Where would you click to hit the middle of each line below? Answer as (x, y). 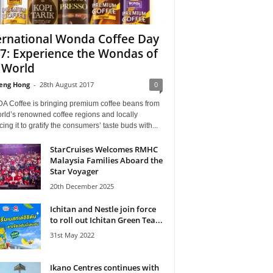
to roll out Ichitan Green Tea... (106, 220)
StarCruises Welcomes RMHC (104, 149)
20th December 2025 (82, 186)
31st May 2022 (72, 235)
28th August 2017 (66, 84)
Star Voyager (74, 171)
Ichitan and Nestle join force (103, 209)
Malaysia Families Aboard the (106, 160)
